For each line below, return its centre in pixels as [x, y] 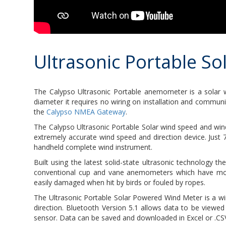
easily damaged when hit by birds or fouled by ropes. [120, 183]
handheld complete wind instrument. [93, 147]
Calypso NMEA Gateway [86, 112]
